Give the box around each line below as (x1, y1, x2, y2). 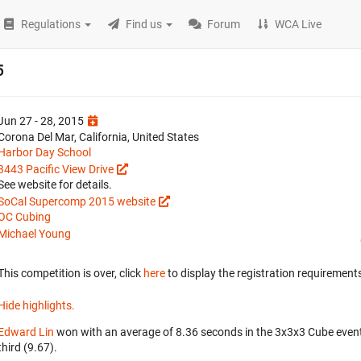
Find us (126, 18, 163, 31)
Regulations (21, 18, 81, 31)
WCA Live (275, 18, 322, 31)
